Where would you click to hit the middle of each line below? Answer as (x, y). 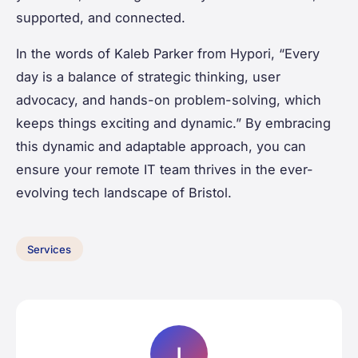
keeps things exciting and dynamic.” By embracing (173, 123)
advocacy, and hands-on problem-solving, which (169, 99)
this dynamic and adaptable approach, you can (161, 146)
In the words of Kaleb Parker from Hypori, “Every (168, 53)
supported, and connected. (101, 17)
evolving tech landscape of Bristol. (124, 192)
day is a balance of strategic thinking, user (148, 76)
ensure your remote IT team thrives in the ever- (165, 169)
